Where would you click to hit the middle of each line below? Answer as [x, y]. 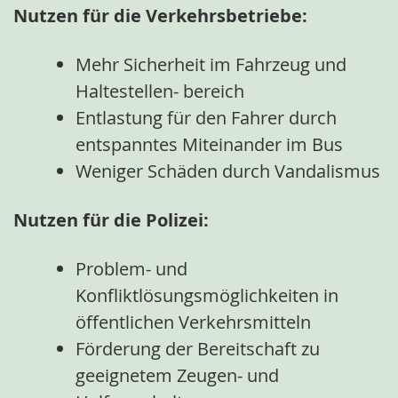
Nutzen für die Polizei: [113, 220]
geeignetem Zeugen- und [177, 376]
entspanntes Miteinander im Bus [211, 145]
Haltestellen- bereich [162, 92]
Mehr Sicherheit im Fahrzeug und [211, 65]
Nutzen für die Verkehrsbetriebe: [163, 16]
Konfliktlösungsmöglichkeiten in [207, 296]
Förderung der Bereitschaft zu [198, 349]
